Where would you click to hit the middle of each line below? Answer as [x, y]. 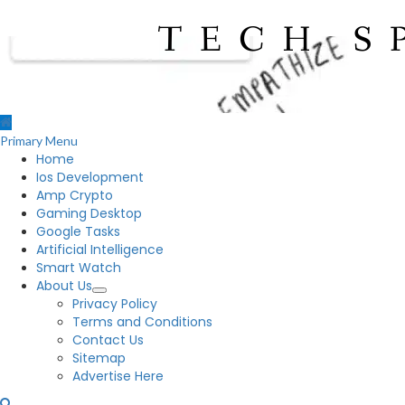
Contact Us [108, 340]
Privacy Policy [115, 304]
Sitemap [99, 358]
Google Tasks [78, 231]
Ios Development [90, 177]
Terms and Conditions [142, 322]
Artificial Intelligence [100, 250]
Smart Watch [79, 268]
